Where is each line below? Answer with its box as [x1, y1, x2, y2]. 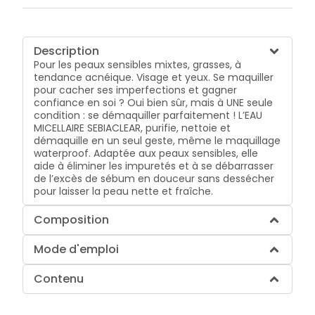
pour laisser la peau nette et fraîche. [34, 184, 214, 198]
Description [34, 42, 100, 59]
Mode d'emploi [34, 240, 120, 257]
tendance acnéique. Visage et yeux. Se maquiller [34, 70, 274, 84]
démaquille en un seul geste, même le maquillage [34, 133, 281, 148]
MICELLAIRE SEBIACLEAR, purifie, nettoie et [34, 120, 231, 135]
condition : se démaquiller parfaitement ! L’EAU [34, 108, 263, 122]
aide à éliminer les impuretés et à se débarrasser [34, 158, 274, 173]
